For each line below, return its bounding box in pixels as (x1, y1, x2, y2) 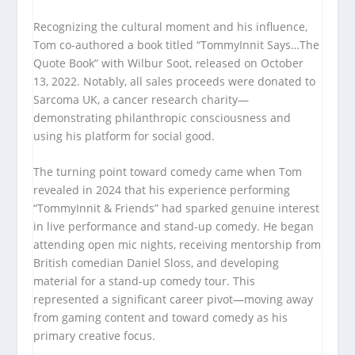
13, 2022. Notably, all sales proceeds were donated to (33, 73, 316, 89)
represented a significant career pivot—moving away (33, 292, 314, 307)
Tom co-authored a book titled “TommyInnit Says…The (33, 36, 320, 52)
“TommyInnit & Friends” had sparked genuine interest (33, 200, 320, 216)
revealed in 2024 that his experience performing (33, 182, 291, 198)
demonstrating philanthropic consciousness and (33, 109, 292, 125)
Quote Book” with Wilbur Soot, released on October (33, 55, 304, 71)
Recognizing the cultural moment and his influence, (33, 18, 308, 34)
